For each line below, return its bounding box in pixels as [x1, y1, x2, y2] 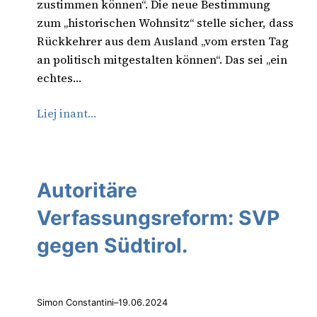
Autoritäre [37, 178, 137, 203]
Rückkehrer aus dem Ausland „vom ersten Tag [37, 33, 289, 49]
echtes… [37, 69, 81, 86]
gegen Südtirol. [37, 234, 188, 258]
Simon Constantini [37, 296, 114, 308]
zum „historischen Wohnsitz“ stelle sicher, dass [37, 14, 294, 30]
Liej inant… [37, 105, 96, 121]
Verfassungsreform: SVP [37, 206, 279, 231]
